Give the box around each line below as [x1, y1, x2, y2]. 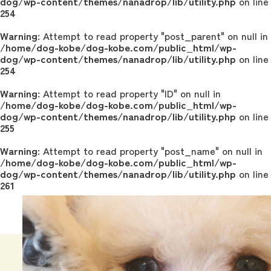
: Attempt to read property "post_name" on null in [38, 143, 263, 158]
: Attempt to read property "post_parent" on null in [38, 28, 268, 43]
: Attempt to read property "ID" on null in [38, 85, 221, 100]
